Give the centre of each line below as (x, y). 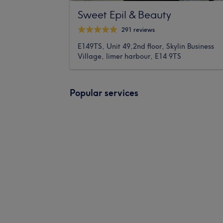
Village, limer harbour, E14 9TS (129, 56)
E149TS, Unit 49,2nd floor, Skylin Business (146, 46)
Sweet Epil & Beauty (124, 14)
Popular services (104, 93)
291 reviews (138, 30)
